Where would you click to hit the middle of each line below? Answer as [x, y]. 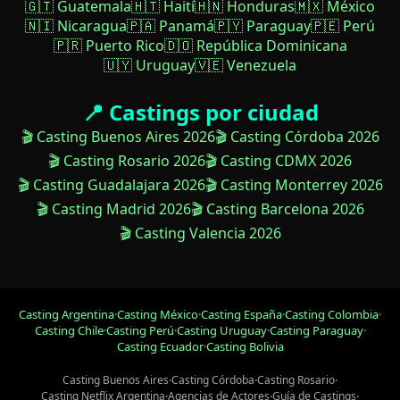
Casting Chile [69, 331]
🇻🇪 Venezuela [246, 66]
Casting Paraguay [316, 331]
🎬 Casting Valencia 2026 [200, 233]
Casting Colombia [332, 315]
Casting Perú [140, 331]
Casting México [158, 315]
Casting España [242, 315]
